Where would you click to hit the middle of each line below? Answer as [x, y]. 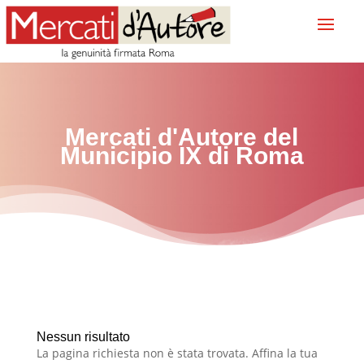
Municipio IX [130, 155]
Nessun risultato [83, 336]
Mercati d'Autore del [182, 136]
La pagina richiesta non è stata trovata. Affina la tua [177, 353]
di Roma [252, 155]
